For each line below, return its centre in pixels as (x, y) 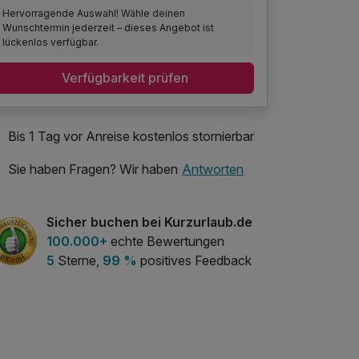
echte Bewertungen (166, 241)
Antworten (213, 169)
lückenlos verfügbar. (51, 42)
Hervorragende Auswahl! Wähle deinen (94, 13)
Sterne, (79, 260)
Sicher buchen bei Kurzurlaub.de (149, 222)
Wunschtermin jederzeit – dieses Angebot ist (109, 27)
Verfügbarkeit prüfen (125, 78)
